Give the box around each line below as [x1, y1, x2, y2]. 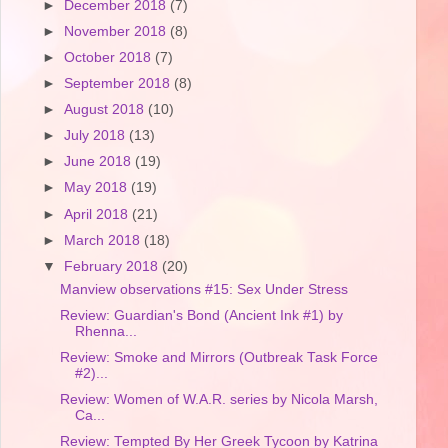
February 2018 [64, 258, 163, 274]
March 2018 [64, 232, 145, 248]
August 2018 [64, 102, 149, 118]
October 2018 [64, 49, 156, 65]
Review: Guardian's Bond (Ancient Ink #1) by [59, 307, 343, 323]
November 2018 [64, 23, 171, 39]
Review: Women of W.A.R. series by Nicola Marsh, [59, 391, 378, 407]
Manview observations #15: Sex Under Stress [59, 281, 348, 297]
